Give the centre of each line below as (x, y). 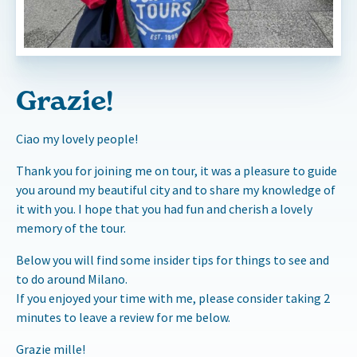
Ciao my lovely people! (77, 138)
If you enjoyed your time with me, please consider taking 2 (173, 298)
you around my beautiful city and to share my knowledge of (176, 189)
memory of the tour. (71, 228)
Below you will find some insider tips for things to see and (173, 259)
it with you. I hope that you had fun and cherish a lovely (164, 208)
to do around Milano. (72, 279)
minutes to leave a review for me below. (123, 317)
